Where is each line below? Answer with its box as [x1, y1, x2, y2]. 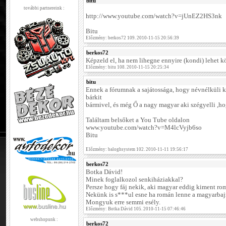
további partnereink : [24, 6, 65, 11]
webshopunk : [30, 217, 58, 222]
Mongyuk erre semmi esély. [86, 199, 160, 206]
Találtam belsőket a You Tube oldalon [86, 117, 190, 124]
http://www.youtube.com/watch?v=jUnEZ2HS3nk [86, 13, 222, 20]
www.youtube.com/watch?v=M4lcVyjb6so [86, 124, 202, 132]
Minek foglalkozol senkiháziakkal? [86, 176, 183, 184]
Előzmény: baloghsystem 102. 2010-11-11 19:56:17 [86, 147, 188, 152]
